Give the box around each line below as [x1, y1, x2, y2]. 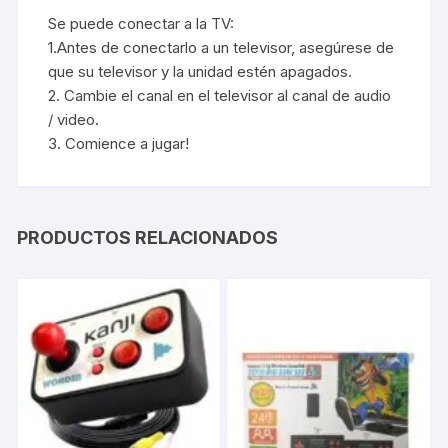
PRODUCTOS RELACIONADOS [17, 226, 279, 248]
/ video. [48, 109, 100, 129]
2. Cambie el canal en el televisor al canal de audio [48, 85, 392, 105]
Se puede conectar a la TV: [48, 13, 235, 33]
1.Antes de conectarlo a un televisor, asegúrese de [48, 37, 395, 57]
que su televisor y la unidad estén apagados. [48, 61, 353, 81]
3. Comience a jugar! [48, 133, 190, 153]
